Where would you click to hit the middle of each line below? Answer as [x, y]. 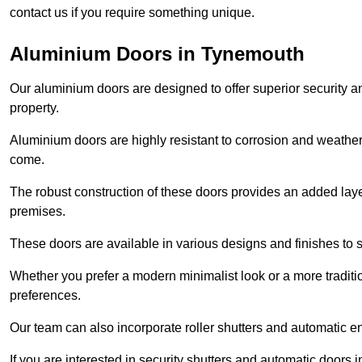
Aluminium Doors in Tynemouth [157, 53]
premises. [38, 211]
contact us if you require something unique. [132, 12]
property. [34, 107]
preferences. [45, 295]
